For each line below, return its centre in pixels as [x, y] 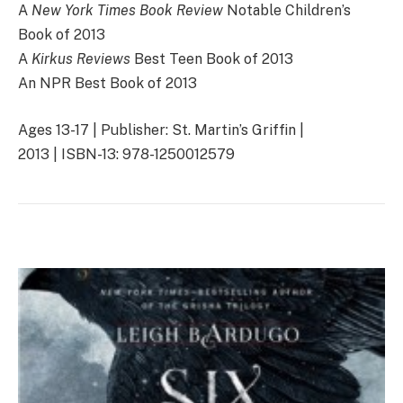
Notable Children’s [289, 11]
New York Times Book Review [129, 11]
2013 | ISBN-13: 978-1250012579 [126, 154]
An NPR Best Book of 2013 [107, 84]
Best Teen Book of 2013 [214, 59]
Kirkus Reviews [83, 59]
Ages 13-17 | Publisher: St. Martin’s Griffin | [161, 130]
